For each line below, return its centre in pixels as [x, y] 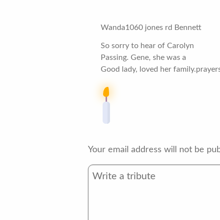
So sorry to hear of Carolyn [148, 45]
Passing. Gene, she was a [144, 57]
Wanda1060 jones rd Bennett [151, 28]
